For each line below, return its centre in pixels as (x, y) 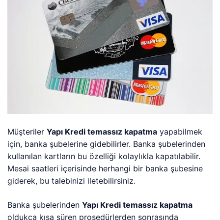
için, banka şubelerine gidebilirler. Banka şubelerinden (107, 144)
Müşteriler (27, 132)
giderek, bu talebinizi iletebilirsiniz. (72, 181)
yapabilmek (180, 132)
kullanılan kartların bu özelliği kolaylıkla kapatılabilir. (104, 156)
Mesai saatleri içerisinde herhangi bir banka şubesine (105, 169)
